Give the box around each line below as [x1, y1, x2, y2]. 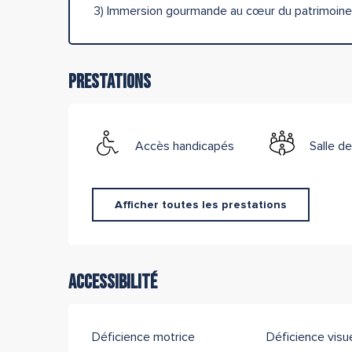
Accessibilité [68, 269, 158, 295]
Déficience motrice [92, 330, 196, 343]
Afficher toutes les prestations [114, 199, 287, 211]
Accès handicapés [135, 139, 235, 152]
